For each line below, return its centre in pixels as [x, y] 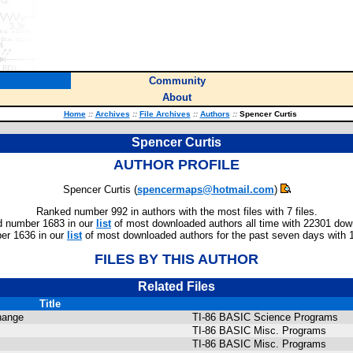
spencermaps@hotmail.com [205, 190]
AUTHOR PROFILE [176, 165]
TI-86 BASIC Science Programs [265, 317]
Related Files [176, 286]
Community [177, 81]
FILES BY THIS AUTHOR [176, 259]
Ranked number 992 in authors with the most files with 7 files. [176, 212]
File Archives [165, 114]
